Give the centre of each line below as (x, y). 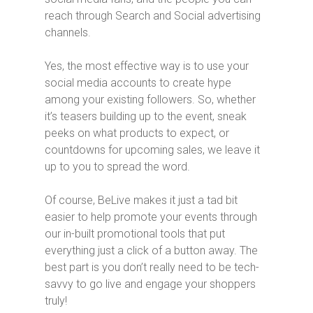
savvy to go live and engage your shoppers (150, 284)
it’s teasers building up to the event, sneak (146, 116)
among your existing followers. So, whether (150, 99)
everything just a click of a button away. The (151, 250)
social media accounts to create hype (138, 82)
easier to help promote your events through (151, 217)
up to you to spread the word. (117, 166)
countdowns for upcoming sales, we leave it (152, 150)
